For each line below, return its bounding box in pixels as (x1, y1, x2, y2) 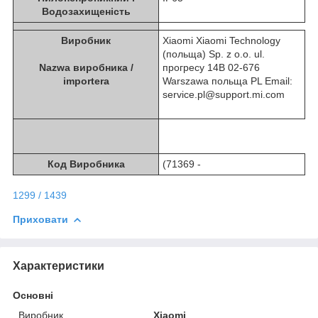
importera (62, 75, 109, 87)
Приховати (13, 213, 68, 225)
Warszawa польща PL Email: (163, 75, 292, 87)
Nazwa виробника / (38, 61, 133, 73)
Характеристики (13, 259, 104, 272)
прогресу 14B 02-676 (163, 61, 260, 73)
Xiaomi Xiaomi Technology (163, 34, 280, 46)
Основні (13, 289, 53, 301)
